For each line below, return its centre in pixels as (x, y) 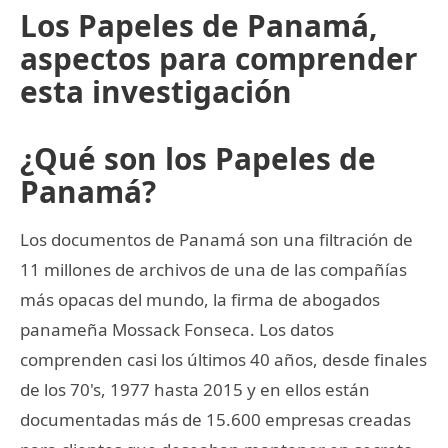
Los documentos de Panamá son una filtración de (216, 239)
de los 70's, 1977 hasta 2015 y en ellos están (195, 389)
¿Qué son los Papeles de (198, 158)
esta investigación (156, 91)
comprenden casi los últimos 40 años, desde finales (223, 359)
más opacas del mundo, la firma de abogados (200, 299)
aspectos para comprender (219, 58)
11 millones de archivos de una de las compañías (213, 269)
